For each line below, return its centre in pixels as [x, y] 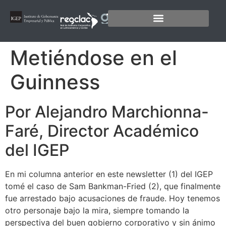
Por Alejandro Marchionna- [107, 112]
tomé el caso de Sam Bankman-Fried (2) [82, 186]
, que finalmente [190, 186]
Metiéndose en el [94, 58]
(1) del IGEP [189, 174]
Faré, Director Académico [102, 131]
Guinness [55, 82]
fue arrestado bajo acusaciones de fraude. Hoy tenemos [112, 199]
